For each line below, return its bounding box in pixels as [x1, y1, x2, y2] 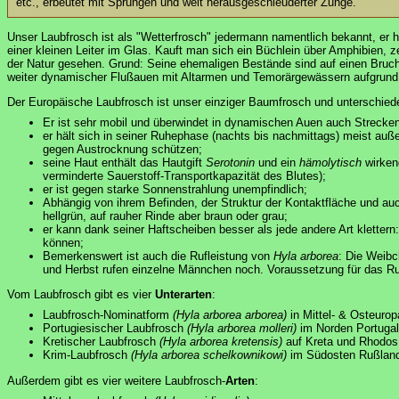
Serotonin [206, 156, 255, 170]
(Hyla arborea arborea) [173, 308, 287, 322]
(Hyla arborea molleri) [187, 322, 297, 336]
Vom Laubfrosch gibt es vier [7, 288, 155, 302]
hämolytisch [299, 156, 362, 170]
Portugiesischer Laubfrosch [43, 322, 187, 336]
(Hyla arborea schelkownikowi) [131, 348, 287, 362]
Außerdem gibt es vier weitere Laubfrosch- [7, 373, 225, 387]
